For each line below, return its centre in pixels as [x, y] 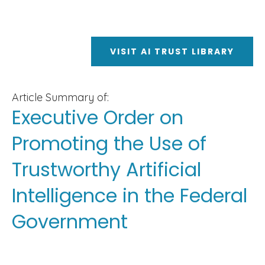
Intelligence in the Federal [130, 195]
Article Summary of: [60, 97]
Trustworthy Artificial [106, 169]
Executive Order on [98, 117]
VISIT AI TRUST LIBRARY [172, 51]
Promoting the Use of [109, 143]
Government [70, 222]
